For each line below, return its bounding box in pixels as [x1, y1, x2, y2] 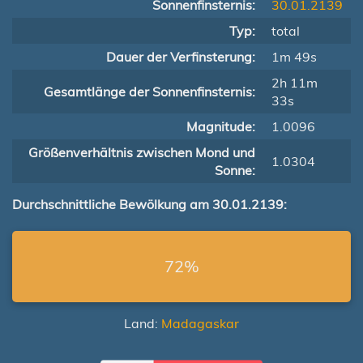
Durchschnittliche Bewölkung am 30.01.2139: [12, 196, 287, 212]
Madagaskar [161, 315, 239, 331]
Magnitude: [186, 118, 255, 135]
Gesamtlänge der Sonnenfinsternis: [44, 83, 255, 100]
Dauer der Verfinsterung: [106, 49, 255, 65]
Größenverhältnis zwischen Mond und [28, 144, 255, 160]
